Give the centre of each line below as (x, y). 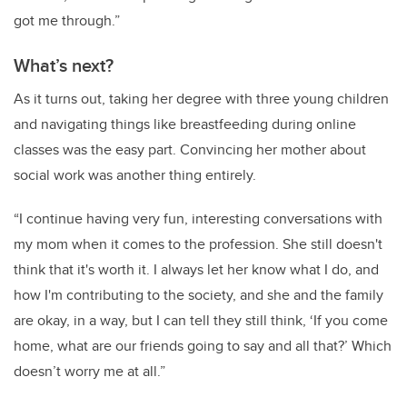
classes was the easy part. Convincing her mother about (190, 150)
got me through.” (67, 21)
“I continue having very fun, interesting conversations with (198, 219)
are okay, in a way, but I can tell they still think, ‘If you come (201, 321)
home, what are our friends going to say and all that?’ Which (203, 346)
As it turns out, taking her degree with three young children (201, 99)
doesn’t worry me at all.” (91, 372)
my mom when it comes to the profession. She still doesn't (198, 244)
